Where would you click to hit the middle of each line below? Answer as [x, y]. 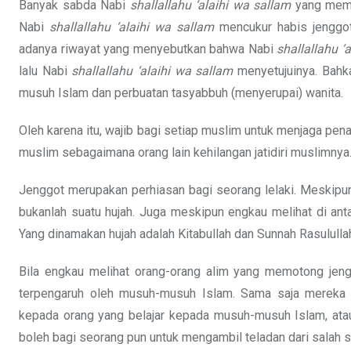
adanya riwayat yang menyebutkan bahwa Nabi [148, 49]
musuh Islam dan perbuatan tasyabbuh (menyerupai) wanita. [181, 93]
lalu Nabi [45, 71]
